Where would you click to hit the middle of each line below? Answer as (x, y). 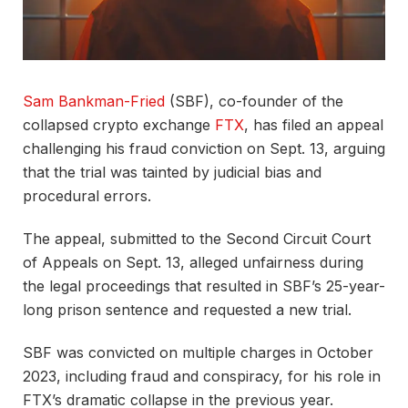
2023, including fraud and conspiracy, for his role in (202, 376)
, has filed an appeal (314, 124)
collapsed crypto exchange (119, 124)
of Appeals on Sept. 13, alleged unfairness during (193, 262)
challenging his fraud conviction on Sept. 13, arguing (204, 148)
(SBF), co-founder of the (254, 101)
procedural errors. (87, 195)
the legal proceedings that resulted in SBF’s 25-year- (204, 286)
